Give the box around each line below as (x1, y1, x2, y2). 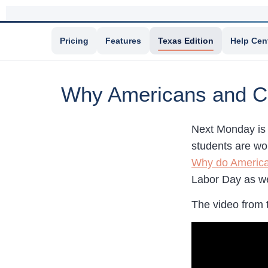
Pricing (60, 36, 89, 45)
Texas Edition (158, 36, 214, 45)
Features (105, 36, 141, 45)
